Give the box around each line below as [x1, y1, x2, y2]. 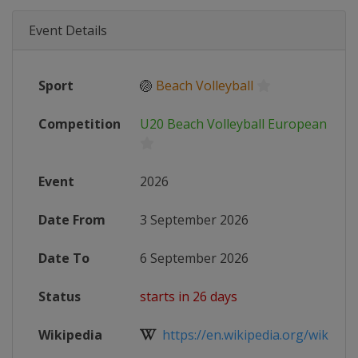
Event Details [29, 22, 107, 39]
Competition [38, 115, 121, 133]
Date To [38, 249, 89, 267]
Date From [38, 211, 105, 229]
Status [38, 288, 81, 305]
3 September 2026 [140, 211, 249, 229]
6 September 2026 [140, 249, 249, 267]
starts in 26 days [140, 288, 237, 305]
